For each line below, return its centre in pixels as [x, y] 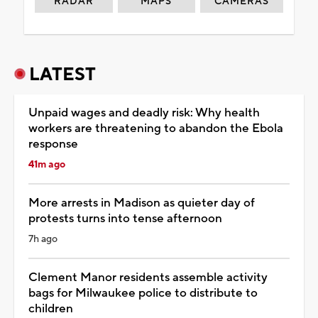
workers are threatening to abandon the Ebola [156, 128]
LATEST [62, 74]
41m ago [47, 164]
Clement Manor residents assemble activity [148, 277]
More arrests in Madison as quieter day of [142, 203]
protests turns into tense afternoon [125, 218]
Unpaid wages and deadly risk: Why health [144, 113]
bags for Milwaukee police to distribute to [143, 293]
